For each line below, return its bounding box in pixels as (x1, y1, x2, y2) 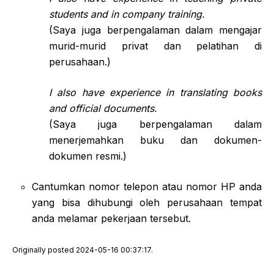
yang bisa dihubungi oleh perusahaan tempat (32, 196, 262, 209)
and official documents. (49, 102, 157, 114)
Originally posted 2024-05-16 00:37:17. (12, 245, 153, 254)
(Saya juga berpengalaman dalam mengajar (49, 23, 262, 36)
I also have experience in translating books (49, 86, 262, 98)
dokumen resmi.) (49, 149, 127, 162)
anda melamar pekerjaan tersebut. (32, 212, 191, 224)
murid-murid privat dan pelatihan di (49, 39, 262, 52)
